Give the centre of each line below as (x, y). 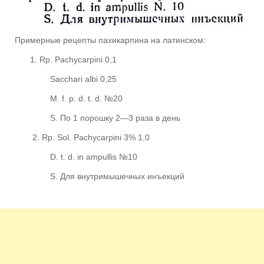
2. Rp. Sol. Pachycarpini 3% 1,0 (91, 137)
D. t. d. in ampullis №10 (94, 156)
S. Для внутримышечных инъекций (117, 176)
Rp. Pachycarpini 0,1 (78, 59)
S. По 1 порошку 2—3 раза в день (115, 118)
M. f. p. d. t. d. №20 (86, 98)
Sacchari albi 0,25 (83, 79)
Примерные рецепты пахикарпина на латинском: (110, 40)
